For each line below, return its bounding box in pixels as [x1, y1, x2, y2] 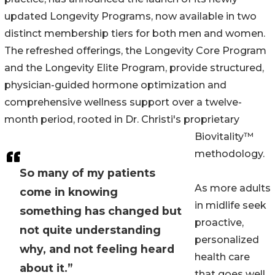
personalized [195, 233, 259, 246]
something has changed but [20, 204, 182, 217]
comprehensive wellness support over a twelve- [4, 96, 242, 108]
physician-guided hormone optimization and [4, 79, 227, 91]
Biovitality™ [195, 130, 254, 142]
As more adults [195, 182, 271, 194]
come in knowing [20, 185, 118, 198]
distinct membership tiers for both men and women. [4, 27, 265, 39]
